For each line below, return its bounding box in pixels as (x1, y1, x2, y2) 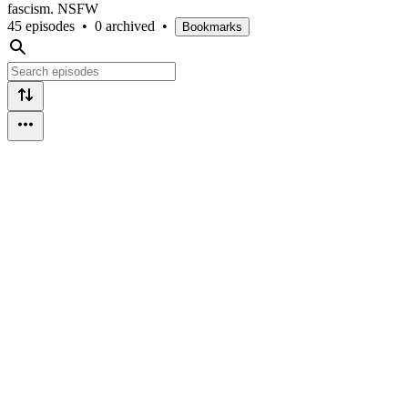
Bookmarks (182, 19, 242, 34)
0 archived (95, 17, 155, 34)
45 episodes (7, 17, 75, 34)
